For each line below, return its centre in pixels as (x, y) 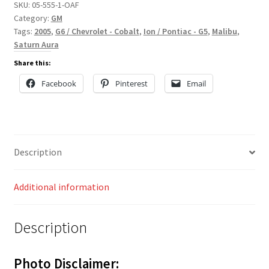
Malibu (224, 32)
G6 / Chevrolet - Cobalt (97, 32)
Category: (32, 18)
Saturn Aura (36, 45)
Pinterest (131, 84)
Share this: (32, 63)
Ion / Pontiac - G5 (175, 32)
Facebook (59, 84)
